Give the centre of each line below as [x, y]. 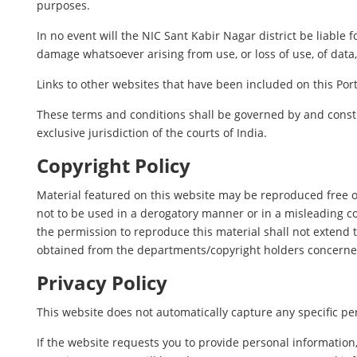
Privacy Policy [102, 283]
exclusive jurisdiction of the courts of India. [152, 133]
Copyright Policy [114, 166]
